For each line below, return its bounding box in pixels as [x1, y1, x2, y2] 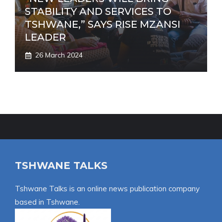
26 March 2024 [35, 51, 83, 60]
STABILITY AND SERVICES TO [25, 5, 171, 18]
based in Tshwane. [15, 197, 80, 207]
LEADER [25, 31, 66, 44]
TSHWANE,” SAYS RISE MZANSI [25, 18, 180, 31]
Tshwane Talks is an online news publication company [15, 184, 200, 194]
